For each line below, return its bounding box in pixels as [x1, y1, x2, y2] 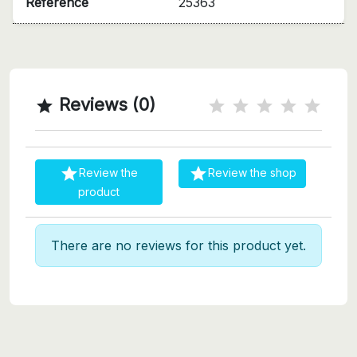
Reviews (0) [54, 93, 155, 115]
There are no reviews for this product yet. [51, 237, 306, 253]
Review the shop [207, 165, 296, 179]
